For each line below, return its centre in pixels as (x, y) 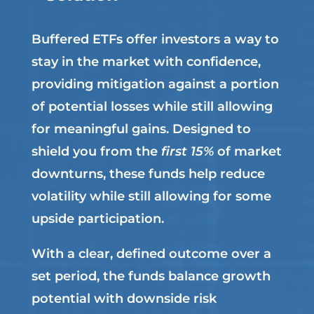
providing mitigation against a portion (155, 84)
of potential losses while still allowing (152, 106)
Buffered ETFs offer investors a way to (155, 39)
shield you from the (96, 151)
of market (249, 151)
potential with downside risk (124, 298)
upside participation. (97, 218)
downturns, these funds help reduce (148, 173)
